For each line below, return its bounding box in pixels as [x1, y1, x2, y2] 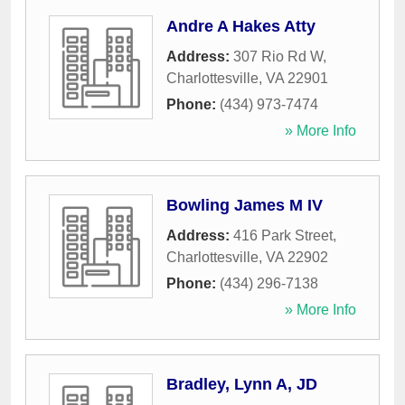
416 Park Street [233, 228, 333, 244]
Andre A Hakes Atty [166, 17, 316, 36]
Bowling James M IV [166, 196, 323, 215]
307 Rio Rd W [233, 49, 323, 65]
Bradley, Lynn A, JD [166, 375, 317, 394]
